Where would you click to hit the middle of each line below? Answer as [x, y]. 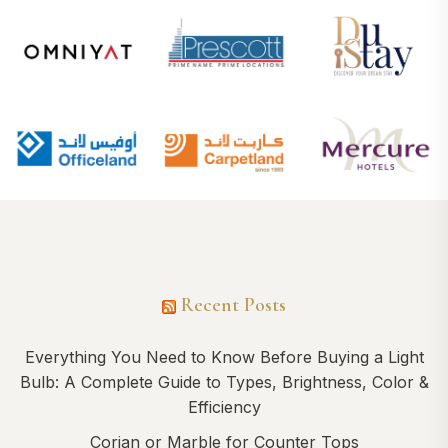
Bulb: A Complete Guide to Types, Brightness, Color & [224, 381]
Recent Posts [233, 304]
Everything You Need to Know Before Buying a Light [224, 356]
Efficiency [224, 406]
